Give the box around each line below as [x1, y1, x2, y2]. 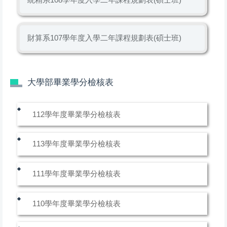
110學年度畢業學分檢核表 [32, 199, 121, 208]
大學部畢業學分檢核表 [27, 78, 113, 88]
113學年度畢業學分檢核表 [32, 139, 121, 148]
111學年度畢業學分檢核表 [32, 169, 121, 178]
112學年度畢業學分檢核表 [32, 109, 121, 119]
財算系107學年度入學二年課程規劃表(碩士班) [27, 33, 181, 42]
